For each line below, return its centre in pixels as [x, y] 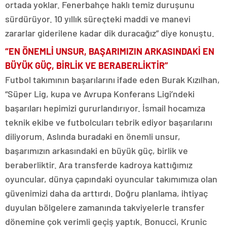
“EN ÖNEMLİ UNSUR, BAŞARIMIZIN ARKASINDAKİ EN [110, 51]
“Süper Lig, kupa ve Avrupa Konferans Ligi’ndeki [100, 94]
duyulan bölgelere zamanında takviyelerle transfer [105, 207]
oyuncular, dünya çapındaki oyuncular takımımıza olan [111, 179]
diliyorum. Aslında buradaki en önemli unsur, [93, 137]
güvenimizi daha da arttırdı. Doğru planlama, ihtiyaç [106, 193]
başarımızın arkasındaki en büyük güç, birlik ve [97, 151]
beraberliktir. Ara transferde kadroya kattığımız [99, 165]
